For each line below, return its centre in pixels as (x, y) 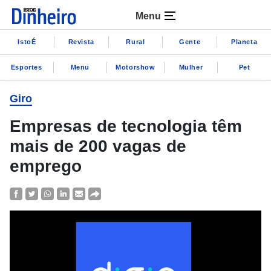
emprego (46, 166)
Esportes (26, 67)
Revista (81, 41)
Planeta (244, 41)
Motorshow (135, 67)
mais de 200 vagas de (98, 146)
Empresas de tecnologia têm (126, 126)
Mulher (191, 67)
